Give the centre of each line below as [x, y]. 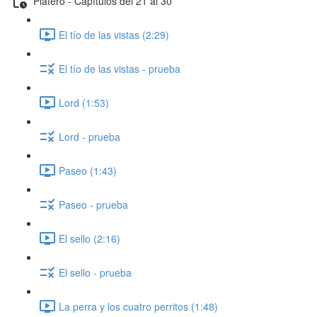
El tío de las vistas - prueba [120, 68]
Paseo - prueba [93, 204]
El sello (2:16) [90, 238]
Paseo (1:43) [88, 170]
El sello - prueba [95, 272]
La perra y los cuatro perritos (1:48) [138, 306]
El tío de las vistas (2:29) [114, 34]
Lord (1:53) [84, 102]
